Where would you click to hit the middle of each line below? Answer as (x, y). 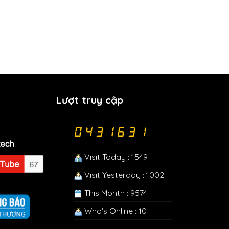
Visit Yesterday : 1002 (123, 175)
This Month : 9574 (114, 192)
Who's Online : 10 (114, 210)
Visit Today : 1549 (115, 157)
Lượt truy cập (89, 100)
